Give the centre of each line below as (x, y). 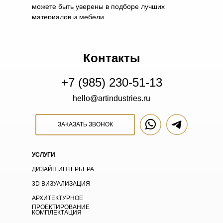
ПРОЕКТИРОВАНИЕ (61, 207)
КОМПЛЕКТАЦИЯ (57, 213)
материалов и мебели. (69, 17)
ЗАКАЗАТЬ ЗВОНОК (85, 124)
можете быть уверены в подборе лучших (98, 6)
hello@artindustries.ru (111, 98)
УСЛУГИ (44, 155)
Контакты (111, 58)
